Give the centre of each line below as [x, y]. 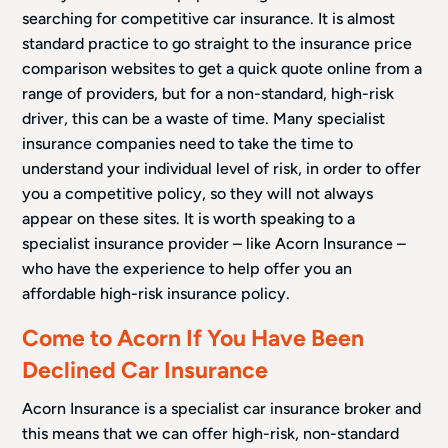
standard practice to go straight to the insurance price [217, 43]
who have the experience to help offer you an [187, 268]
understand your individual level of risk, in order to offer [222, 168]
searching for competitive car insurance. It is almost [209, 18]
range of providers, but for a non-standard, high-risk [208, 93]
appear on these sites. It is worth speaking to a [189, 218]
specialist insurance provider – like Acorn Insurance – [214, 243]
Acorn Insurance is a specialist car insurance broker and [222, 408]
